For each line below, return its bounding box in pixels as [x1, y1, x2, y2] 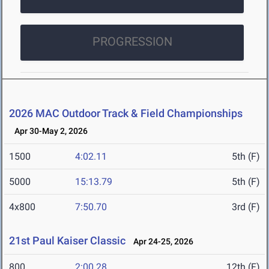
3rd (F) [232, 201, 260, 213]
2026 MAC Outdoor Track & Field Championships [9, 107, 243, 120]
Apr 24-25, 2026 [128, 237, 193, 247]
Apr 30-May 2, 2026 [9, 126, 88, 136]
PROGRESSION [92, 34, 172, 49]
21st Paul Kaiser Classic [9, 234, 125, 247]
